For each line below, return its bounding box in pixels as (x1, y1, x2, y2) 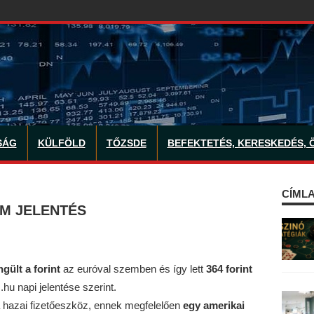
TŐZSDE (106, 137, 146, 149)
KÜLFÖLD (37, 137, 86, 149)
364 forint (205, 262, 252, 275)
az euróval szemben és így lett (60, 262, 206, 275)
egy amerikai (182, 299, 245, 311)
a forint (25, 262, 60, 275)
